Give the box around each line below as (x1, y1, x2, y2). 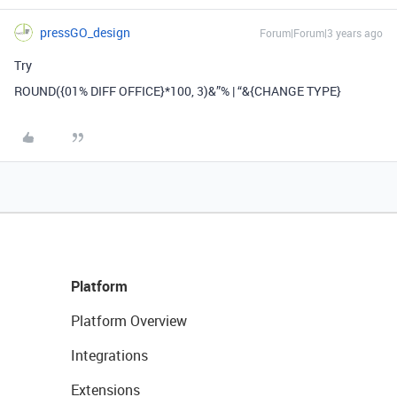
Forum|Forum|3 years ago (260, 26, 383, 41)
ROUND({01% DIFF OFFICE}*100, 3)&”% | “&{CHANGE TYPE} (14, 82, 341, 100)
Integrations (71, 346, 148, 366)
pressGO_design (40, 24, 130, 42)
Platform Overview (71, 311, 187, 331)
